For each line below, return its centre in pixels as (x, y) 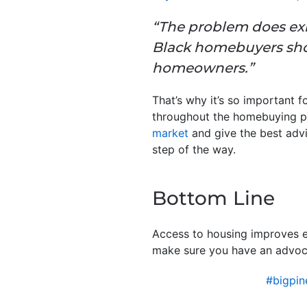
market (170, 133)
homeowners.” (203, 68)
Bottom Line (213, 198)
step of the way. (194, 150)
